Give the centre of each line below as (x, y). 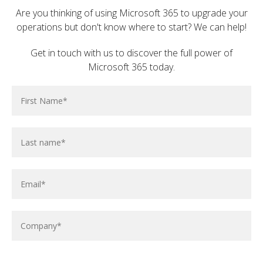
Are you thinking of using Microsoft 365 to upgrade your (131, 13)
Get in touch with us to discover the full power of (131, 53)
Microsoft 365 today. (131, 67)
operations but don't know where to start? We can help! (131, 27)
